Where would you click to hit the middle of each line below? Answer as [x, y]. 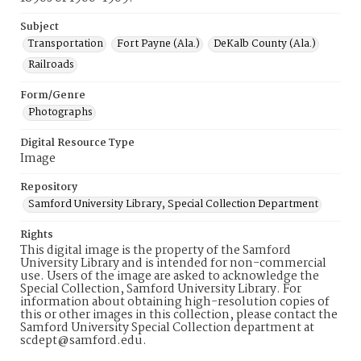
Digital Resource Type [77, 143]
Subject [39, 27]
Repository [49, 187]
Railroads [51, 65]
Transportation [66, 44]
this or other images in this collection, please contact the [179, 315]
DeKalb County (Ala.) [265, 44]
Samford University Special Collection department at [167, 328]
